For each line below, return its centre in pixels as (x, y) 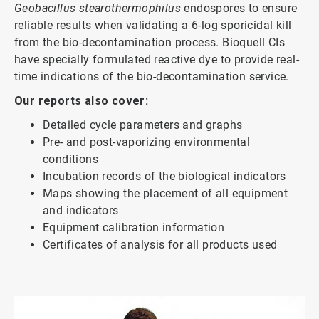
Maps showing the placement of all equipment (166, 193)
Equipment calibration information (134, 227)
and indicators (81, 210)
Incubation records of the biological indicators (164, 176)
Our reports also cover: (82, 100)
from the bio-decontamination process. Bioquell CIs (150, 42)
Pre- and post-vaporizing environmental (147, 142)
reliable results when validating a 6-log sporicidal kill (153, 25)
